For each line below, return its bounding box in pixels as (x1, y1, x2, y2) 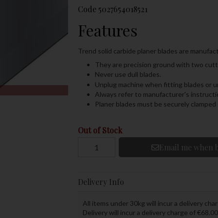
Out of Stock (77, 125, 122, 136)
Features (77, 19, 138, 40)
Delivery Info (77, 177, 124, 187)
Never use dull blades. (94, 70, 161, 79)
